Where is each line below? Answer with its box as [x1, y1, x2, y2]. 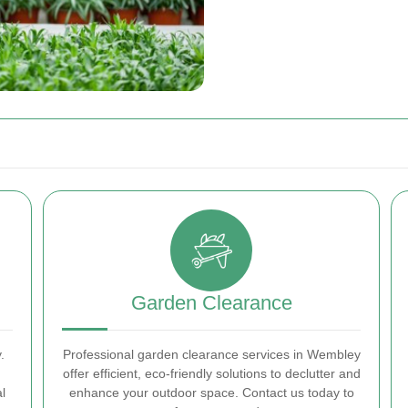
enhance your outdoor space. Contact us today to [68, 385, 354, 401]
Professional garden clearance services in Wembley [62, 347, 361, 362]
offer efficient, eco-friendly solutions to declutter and [62, 366, 361, 382]
